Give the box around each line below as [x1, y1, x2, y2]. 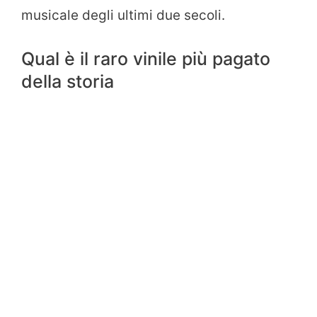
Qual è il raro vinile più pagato [21, 48, 270, 70]
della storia [21, 71, 114, 93]
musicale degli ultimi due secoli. [21, 6, 225, 23]
